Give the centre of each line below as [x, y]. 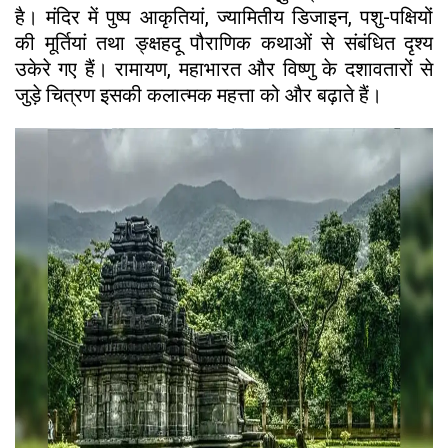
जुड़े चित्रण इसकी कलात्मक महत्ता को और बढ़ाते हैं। [198, 94]
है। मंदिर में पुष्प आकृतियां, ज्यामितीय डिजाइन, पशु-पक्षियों [224, 16]
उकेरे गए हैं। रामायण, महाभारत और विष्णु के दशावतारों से [224, 68]
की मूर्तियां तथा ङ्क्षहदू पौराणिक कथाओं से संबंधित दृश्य [224, 42]
